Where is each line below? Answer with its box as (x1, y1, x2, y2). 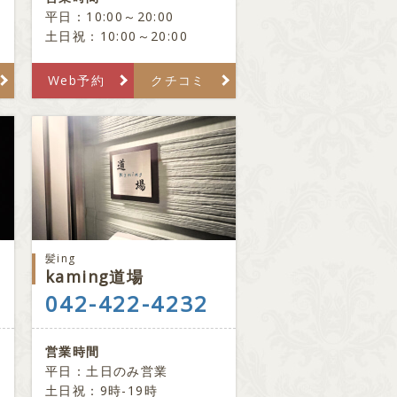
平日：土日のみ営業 (45, 362, 168, 379)
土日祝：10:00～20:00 (45, 27, 188, 44)
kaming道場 (45, 266, 144, 287)
